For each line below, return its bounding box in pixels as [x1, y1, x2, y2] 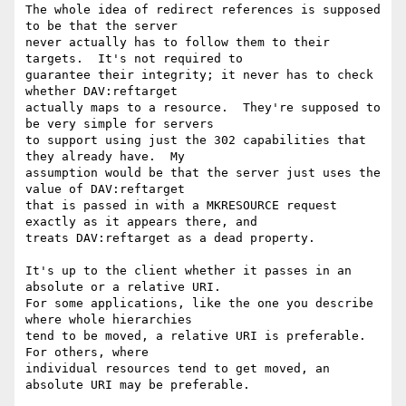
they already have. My [25, 150, 185, 164]
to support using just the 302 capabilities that [25, 133, 366, 148]
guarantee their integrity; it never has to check [25, 68, 373, 82]
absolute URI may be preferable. [25, 378, 250, 392]
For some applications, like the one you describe [25, 296, 373, 311]
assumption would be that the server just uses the [25, 166, 381, 180]
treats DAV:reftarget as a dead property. [25, 231, 330, 246]
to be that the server [25, 19, 178, 34]
